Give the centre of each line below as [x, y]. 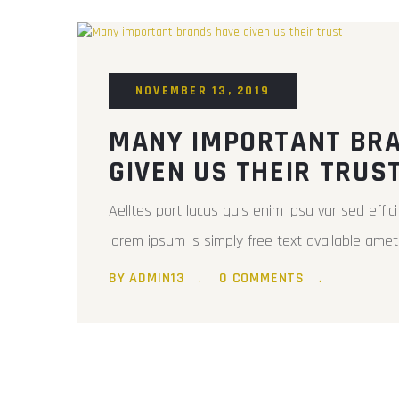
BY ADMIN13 [147, 278]
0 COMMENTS [262, 278]
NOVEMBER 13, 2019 [203, 91]
